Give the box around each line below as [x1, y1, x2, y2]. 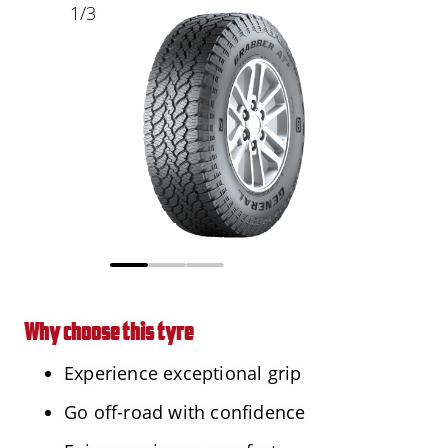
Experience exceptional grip [64, 360, 302, 385]
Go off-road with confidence [64, 399, 306, 424]
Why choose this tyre [24, 315, 193, 346]
